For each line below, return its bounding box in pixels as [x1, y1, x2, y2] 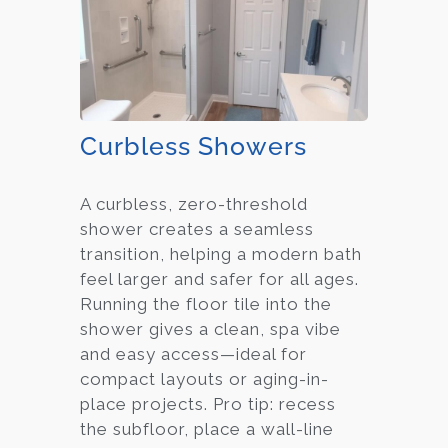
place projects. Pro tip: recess [80, 393, 336, 414]
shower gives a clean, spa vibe [80, 318, 341, 339]
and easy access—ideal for [80, 343, 307, 364]
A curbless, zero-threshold [80, 193, 308, 214]
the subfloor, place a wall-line [80, 418, 334, 439]
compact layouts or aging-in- [80, 368, 329, 389]
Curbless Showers [80, 130, 307, 161]
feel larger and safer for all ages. [80, 268, 359, 289]
